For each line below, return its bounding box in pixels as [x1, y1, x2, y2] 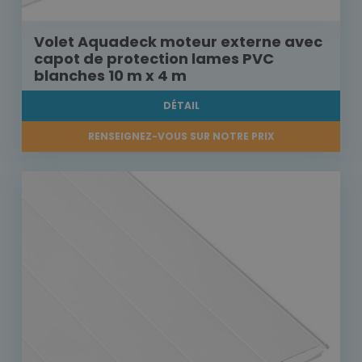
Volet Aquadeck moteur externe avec [34, 32, 322, 53]
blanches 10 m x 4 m [34, 65, 187, 86]
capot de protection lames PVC [34, 48, 274, 69]
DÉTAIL [162, 99, 200, 113]
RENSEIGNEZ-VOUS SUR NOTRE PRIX [87, 129, 275, 144]
